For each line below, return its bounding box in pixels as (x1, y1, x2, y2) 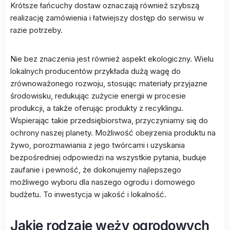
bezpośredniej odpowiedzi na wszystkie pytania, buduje (10, 152, 206, 162)
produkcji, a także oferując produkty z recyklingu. (10, 103, 183, 113)
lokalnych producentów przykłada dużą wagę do (10, 66, 181, 76)
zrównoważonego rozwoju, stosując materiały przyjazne (10, 79, 207, 88)
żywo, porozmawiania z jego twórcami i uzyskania (10, 140, 185, 150)
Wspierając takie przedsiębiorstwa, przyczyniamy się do (10, 116, 208, 125)
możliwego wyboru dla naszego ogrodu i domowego (10, 177, 195, 187)
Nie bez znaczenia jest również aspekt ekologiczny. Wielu (10, 54, 214, 64)
